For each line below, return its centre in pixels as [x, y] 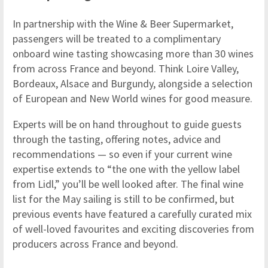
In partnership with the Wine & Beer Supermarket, [123, 23]
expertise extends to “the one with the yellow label [126, 169]
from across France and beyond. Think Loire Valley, [126, 68]
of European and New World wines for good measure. [133, 98]
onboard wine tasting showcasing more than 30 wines [133, 53]
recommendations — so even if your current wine [122, 154]
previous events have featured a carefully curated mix [132, 214]
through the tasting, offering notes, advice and [117, 139]
